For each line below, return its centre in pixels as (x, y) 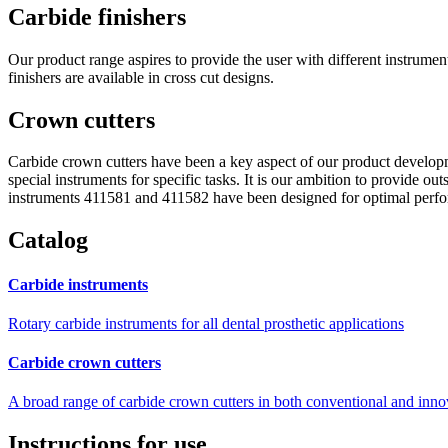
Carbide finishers (97, 16)
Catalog (48, 240)
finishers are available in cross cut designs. (141, 77)
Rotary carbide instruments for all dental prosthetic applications (206, 323)
